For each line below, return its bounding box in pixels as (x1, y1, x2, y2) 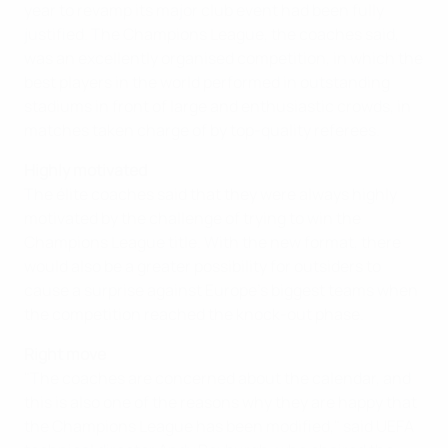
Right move (24, 343, 106, 365)
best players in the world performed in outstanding (24, 71, 390, 93)
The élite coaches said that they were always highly (24, 183, 397, 205)
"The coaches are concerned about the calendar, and (24, 367, 411, 389)
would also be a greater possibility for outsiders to (24, 255, 381, 277)
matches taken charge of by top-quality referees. (24, 119, 380, 141)
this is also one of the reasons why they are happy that (24, 391, 417, 413)
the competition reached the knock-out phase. (24, 303, 364, 325)
